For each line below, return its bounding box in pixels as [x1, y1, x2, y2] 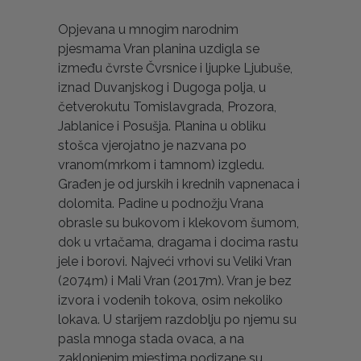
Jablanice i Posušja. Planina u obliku [58, 118, 266, 134]
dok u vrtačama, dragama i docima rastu [58, 234, 298, 250]
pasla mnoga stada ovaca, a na [58, 330, 244, 346]
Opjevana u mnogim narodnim [58, 21, 239, 37]
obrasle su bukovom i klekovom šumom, [58, 214, 299, 230]
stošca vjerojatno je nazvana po [58, 137, 247, 153]
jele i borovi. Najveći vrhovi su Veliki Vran [58, 253, 292, 269]
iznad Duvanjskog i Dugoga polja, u [58, 79, 266, 95]
